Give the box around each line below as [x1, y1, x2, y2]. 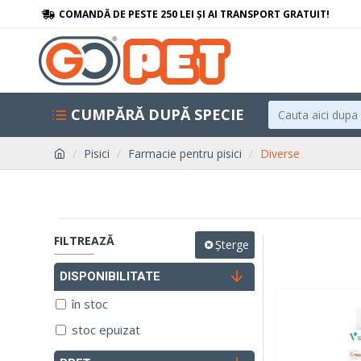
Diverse [260, 146, 300, 161]
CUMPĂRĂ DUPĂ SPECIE [71, 104, 244, 124]
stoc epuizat [72, 322, 140, 338]
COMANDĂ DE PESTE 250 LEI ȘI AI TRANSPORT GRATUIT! [59, 6, 330, 21]
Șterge [215, 236, 249, 252]
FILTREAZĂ [54, 233, 114, 248]
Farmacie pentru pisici [128, 146, 242, 161]
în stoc [72, 296, 108, 312]
